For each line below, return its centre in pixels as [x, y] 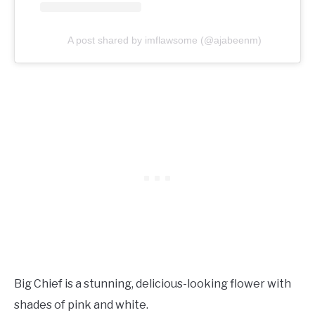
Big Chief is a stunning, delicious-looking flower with [153, 284]
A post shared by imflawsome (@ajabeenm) [165, 40]
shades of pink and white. [82, 305]
